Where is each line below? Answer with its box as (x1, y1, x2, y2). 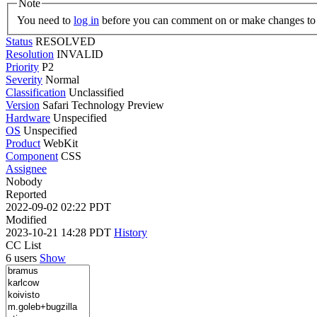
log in (74, 13, 99, 26)
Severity (6, 73, 42, 86)
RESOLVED (35, 35, 96, 47)
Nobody (6, 175, 42, 188)
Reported (6, 188, 47, 200)
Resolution (6, 47, 54, 60)
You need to (17, 13, 74, 26)
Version (6, 98, 40, 111)
